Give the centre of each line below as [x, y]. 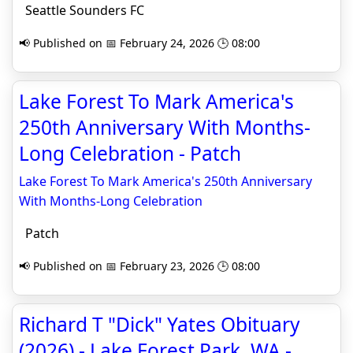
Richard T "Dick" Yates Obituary [160, 324]
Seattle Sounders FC [82, 10]
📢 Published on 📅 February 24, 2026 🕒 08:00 [139, 43]
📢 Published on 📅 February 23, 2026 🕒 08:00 [139, 266]
